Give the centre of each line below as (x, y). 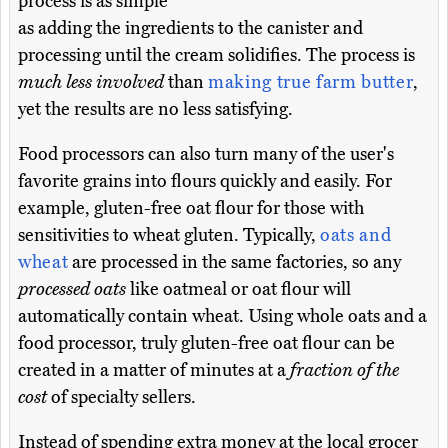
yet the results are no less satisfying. (155, 109)
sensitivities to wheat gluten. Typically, (169, 235)
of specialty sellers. (121, 397)
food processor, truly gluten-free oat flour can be (206, 343)
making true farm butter (311, 82)
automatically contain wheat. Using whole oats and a (222, 316)
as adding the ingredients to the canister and (190, 28)
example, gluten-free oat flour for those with (191, 208)
